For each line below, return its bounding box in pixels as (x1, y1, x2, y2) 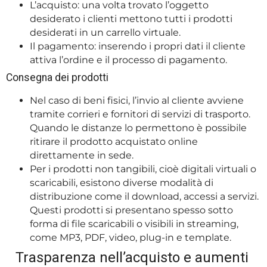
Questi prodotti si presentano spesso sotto (30, 204, 233, 216)
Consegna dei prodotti (6, 71, 111, 83)
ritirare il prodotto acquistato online (30, 135, 198, 147)
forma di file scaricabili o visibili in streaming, (30, 218, 238, 229)
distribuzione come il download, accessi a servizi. (30, 190, 259, 202)
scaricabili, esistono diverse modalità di (30, 176, 213, 188)
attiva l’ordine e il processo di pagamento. (30, 54, 232, 66)
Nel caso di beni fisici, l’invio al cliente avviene (30, 94, 244, 106)
